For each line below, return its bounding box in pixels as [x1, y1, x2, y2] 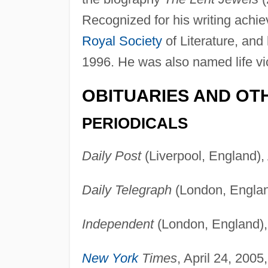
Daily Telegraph [81, 182, 172, 198]
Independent [81, 217, 154, 232]
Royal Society [81, 33, 162, 48]
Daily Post [81, 148, 141, 164]
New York [81, 251, 138, 266]
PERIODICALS [81, 115, 188, 132]
